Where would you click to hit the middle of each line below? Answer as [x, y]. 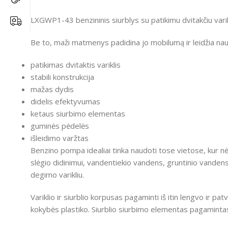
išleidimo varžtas [60, 138]
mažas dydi [50, 89]
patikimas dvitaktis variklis [76, 65]
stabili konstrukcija [62, 77]
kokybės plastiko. [60, 209]
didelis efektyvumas [65, 102]
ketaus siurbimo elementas [78, 114]
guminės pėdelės [60, 126]
